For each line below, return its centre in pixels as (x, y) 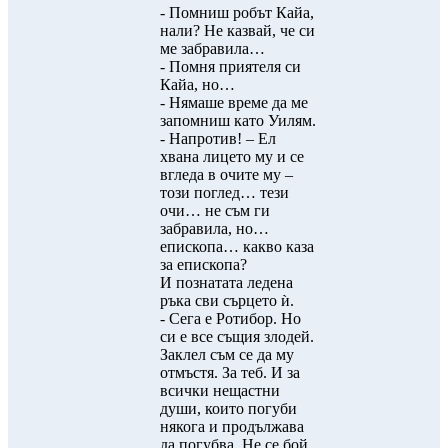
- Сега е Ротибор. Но (230, 318)
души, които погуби (228, 408)
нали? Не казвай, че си (237, 30)
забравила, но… (214, 228)
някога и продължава (232, 426)
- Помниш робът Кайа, (237, 12)
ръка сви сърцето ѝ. (227, 300)
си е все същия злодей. (237, 336)
